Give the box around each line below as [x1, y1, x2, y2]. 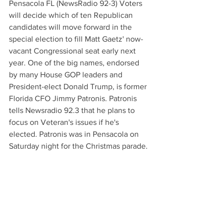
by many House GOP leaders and [9, 70, 124, 79]
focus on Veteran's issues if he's [9, 118, 121, 126]
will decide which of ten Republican [9, 11, 135, 19]
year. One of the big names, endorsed [9, 58, 141, 67]
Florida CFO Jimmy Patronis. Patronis [9, 94, 139, 103]
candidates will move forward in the [9, 23, 134, 31]
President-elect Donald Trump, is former [9, 82, 149, 91]
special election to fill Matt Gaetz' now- [9, 35, 143, 43]
